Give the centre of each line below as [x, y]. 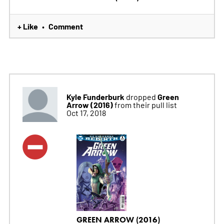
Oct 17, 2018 [86, 112]
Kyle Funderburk [95, 96]
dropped [141, 96]
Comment [65, 26]
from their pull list [145, 104]
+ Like [27, 26]
